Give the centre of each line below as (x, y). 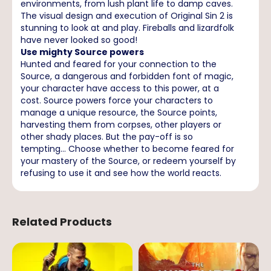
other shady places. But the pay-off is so (107, 137)
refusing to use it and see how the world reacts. (121, 173)
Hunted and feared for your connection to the (119, 64)
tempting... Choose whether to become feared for (127, 149)
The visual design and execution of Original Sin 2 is (127, 16)
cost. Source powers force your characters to (117, 100)
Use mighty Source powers (82, 52)
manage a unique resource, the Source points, (119, 113)
